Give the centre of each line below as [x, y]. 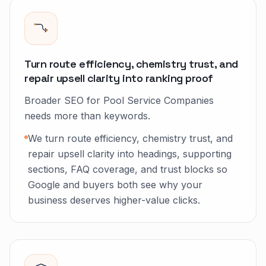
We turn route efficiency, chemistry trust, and [130, 138]
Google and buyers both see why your [115, 185]
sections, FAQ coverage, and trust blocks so [128, 169]
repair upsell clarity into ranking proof [119, 78]
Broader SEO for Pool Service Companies [119, 100]
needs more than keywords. [87, 116]
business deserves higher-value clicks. [114, 200]
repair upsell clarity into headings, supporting [130, 154]
